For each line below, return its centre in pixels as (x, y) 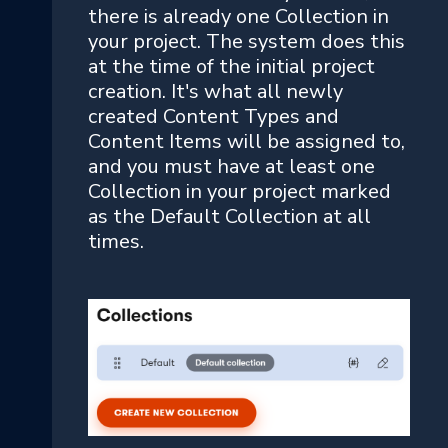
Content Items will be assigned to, (246, 142)
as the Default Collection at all (229, 217)
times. (116, 242)
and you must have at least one (231, 167)
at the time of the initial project (231, 67)
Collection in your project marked (239, 192)
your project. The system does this (246, 42)
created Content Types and (213, 117)
